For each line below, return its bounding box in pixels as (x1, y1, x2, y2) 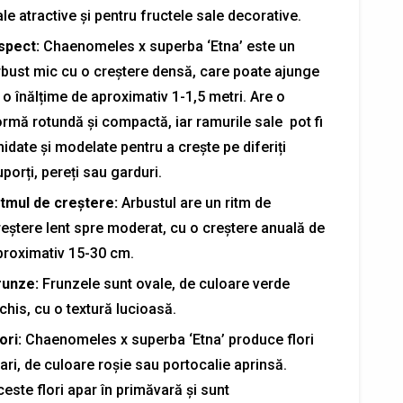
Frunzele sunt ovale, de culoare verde (38, 275, 290, 292)
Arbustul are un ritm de (117, 194, 271, 211)
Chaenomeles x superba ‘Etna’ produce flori (21, 331, 314, 348)
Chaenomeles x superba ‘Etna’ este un (39, 38, 295, 55)
